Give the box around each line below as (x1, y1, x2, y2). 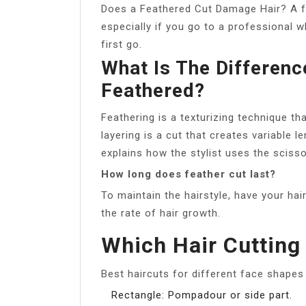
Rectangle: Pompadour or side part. (111, 288, 292, 301)
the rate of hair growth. (101, 206, 221, 219)
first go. (101, 38, 142, 51)
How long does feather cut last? (101, 167, 276, 180)
